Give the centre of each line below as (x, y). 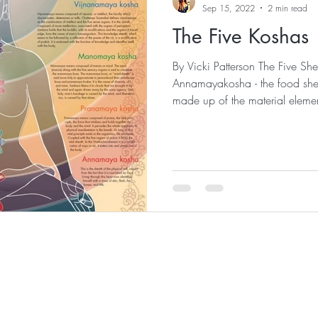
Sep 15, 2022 (229, 8)
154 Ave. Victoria (264, 288)
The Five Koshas (241, 36)
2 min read (287, 8)
